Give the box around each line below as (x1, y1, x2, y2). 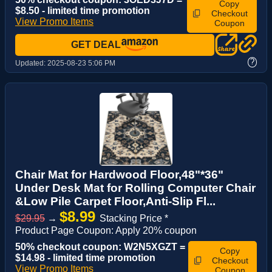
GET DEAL (71, 39, 121, 50)
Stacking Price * (100, 212, 168, 223)
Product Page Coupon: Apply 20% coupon (15, 225, 197, 236)
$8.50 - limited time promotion (15, 5, 150, 16)
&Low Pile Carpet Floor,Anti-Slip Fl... (15, 194, 216, 208)
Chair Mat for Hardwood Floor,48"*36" (15, 168, 223, 181)
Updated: (15, 58, 47, 67)
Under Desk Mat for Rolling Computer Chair (15, 181, 256, 194)
